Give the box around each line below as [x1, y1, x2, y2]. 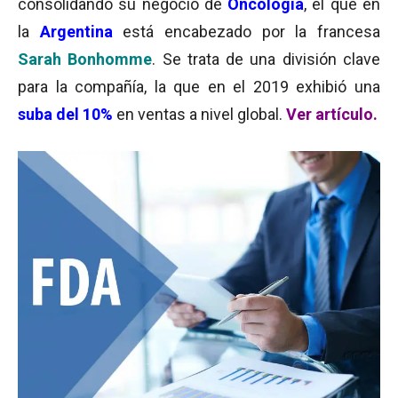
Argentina [39, 22, 113, 41]
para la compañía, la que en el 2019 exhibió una [18, 77, 380, 96]
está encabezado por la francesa [112, 22, 381, 41]
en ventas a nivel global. [113, 105, 286, 123]
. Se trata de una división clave [152, 50, 381, 68]
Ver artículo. [286, 105, 378, 123]
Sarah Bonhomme [18, 50, 153, 68]
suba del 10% [18, 105, 113, 123]
